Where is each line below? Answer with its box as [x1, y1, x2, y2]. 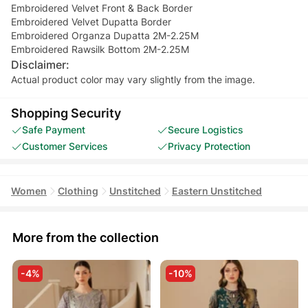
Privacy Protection [168, 140, 250, 152]
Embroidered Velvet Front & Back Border [11, 1, 192, 14]
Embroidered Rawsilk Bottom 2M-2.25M [11, 43, 189, 55]
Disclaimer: [11, 57, 69, 71]
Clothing [58, 184, 98, 197]
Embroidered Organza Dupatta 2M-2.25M [11, 29, 199, 41]
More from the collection [12, 230, 159, 245]
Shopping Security [11, 105, 121, 120]
